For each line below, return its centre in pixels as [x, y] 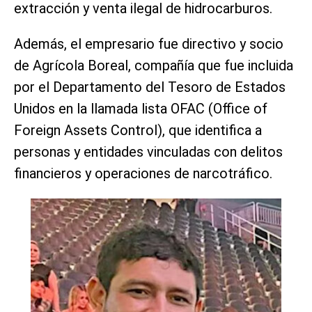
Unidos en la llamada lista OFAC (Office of [141, 108]
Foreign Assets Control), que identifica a [138, 130]
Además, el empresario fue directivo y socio [149, 44]
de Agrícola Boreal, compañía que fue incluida [154, 65]
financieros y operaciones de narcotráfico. [143, 173]
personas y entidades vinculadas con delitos [148, 151]
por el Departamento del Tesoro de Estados [150, 87]
